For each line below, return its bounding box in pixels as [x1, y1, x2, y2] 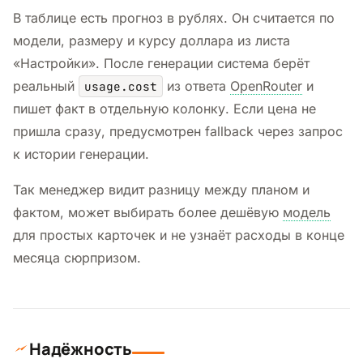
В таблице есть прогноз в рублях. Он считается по [13, 9, 335, 26]
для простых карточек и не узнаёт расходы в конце [13, 226, 344, 243]
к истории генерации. [13, 145, 149, 162]
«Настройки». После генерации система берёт [13, 54, 310, 71]
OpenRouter [229, 77, 302, 94]
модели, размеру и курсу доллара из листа [13, 32, 290, 49]
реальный [13, 77, 79, 94]
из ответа [162, 77, 230, 94]
